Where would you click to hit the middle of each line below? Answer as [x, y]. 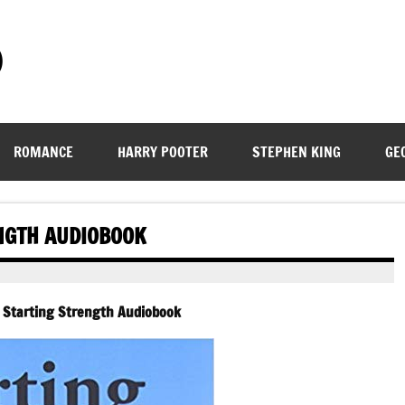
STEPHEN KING [296, 152]
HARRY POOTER [162, 152]
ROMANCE [43, 152]
